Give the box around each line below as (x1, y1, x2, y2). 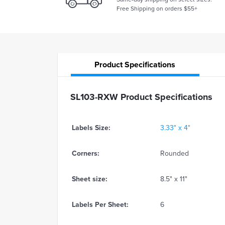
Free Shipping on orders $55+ (117, 5, 197, 12)
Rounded (160, 149, 189, 158)
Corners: (72, 149, 99, 158)
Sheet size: (72, 175, 107, 183)
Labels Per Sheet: (72, 200, 129, 209)
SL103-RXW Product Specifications (70, 91, 212, 102)
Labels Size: (72, 124, 110, 132)
